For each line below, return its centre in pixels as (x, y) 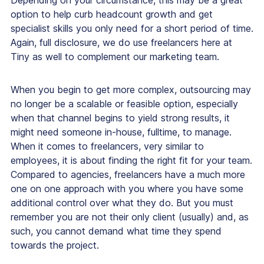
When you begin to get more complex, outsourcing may (131, 89)
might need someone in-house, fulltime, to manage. (121, 132)
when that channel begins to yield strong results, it (120, 118)
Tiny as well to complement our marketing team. (115, 56)
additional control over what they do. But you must (122, 202)
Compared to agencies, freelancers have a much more (128, 174)
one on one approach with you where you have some (127, 188)
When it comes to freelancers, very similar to (107, 146)
